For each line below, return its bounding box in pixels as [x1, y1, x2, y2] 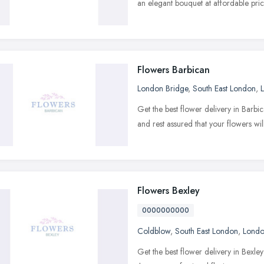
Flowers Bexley [137, 183, 200, 197]
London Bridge [137, 82, 188, 94]
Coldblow [137, 225, 170, 237]
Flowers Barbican [137, 62, 210, 77]
